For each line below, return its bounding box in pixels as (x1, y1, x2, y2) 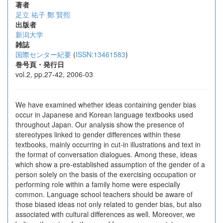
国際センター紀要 (15, 49, 71, 59)
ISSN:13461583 (76, 49, 125, 59)
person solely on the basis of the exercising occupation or (15, 169, 196, 179)
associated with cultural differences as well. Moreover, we (15, 209, 195, 219)
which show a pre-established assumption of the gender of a (15, 159, 205, 169)
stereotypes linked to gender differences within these (15, 129, 181, 139)
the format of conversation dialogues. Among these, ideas (15, 149, 197, 159)
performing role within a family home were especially (15, 179, 180, 189)
